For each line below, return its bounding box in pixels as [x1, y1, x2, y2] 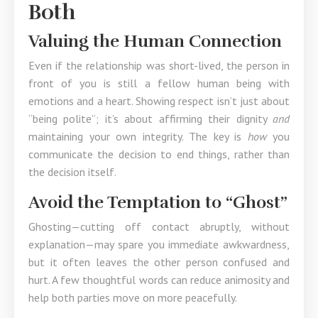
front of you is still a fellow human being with [28, 76, 290, 90]
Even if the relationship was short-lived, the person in [28, 58, 290, 72]
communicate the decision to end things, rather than [28, 147, 290, 161]
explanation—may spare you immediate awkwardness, [28, 237, 290, 251]
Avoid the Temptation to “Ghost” [28, 192, 287, 213]
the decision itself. [28, 165, 116, 179]
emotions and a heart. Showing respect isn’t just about [28, 94, 290, 108]
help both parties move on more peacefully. [28, 290, 237, 305]
